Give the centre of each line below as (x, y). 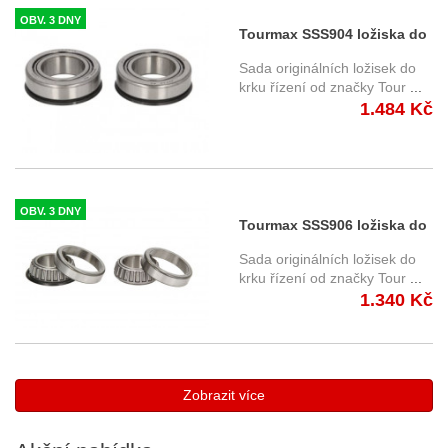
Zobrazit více (224, 395)
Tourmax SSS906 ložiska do (333, 225)
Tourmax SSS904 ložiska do (333, 34)
